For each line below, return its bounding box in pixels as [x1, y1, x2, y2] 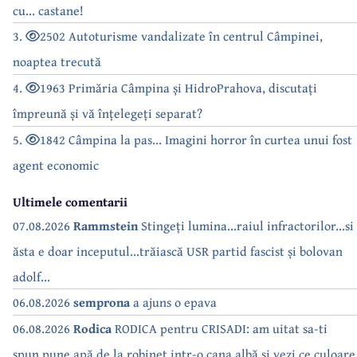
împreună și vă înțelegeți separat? [13, 103, 202, 123]
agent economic [13, 155, 99, 175]
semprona [73, 292, 130, 312]
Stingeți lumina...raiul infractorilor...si [138, 215, 354, 235]
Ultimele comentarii [13, 191, 127, 211]
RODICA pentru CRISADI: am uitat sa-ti [112, 318, 328, 338]
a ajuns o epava [130, 292, 217, 312]
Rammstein [73, 215, 138, 235]
